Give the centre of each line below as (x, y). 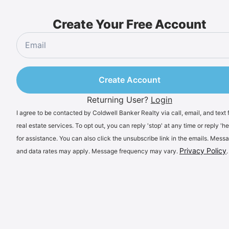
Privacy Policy (203, 151)
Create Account (129, 80)
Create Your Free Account (129, 24)
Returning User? (117, 100)
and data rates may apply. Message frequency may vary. (98, 151)
